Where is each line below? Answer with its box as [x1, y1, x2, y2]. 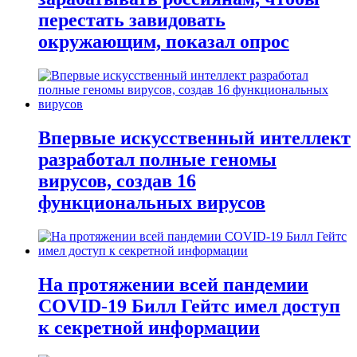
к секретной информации [38, 317, 260, 338]
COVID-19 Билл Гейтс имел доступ [38, 296, 340, 316]
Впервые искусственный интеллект [38, 127, 351, 149]
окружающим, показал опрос [38, 31, 289, 53]
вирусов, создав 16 [38, 171, 196, 192]
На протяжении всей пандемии [38, 274, 308, 295]
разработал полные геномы [38, 149, 277, 171]
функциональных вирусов [38, 192, 265, 214]
